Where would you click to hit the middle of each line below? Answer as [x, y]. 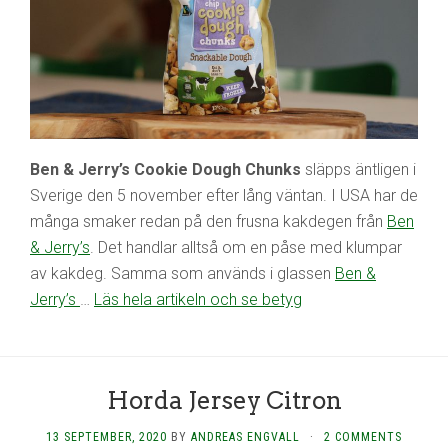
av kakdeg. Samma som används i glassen [182, 274]
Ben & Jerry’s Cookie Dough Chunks [165, 170]
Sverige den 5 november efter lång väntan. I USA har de [224, 196]
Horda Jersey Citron [224, 401]
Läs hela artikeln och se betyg [198, 300]
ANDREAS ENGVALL [245, 437]
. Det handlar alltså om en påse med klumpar [246, 248]
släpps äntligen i [358, 170]
